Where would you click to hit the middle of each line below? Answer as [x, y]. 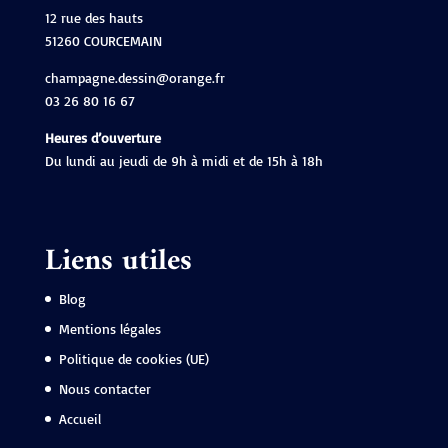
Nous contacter [104, 389]
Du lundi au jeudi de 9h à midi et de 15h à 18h [183, 161]
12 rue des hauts [93, 18]
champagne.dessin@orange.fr [134, 78]
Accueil [79, 419]
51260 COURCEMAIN [103, 41]
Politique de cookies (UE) [133, 359]
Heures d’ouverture [102, 138]
